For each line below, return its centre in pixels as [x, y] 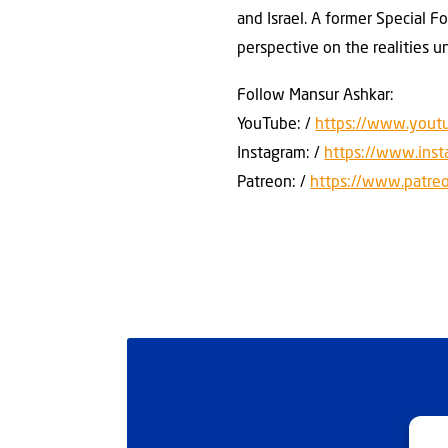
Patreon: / [274, 183]
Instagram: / [281, 154]
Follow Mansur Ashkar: [316, 96]
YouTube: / [276, 125]
